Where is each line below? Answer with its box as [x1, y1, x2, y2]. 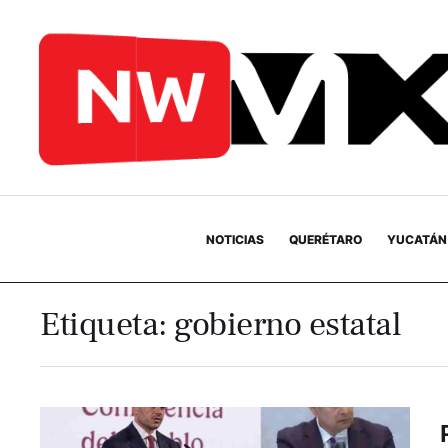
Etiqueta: [40, 302, 174, 347]
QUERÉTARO [288, 231, 362, 247]
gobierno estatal [174, 302, 401, 347]
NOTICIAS [205, 231, 264, 247]
